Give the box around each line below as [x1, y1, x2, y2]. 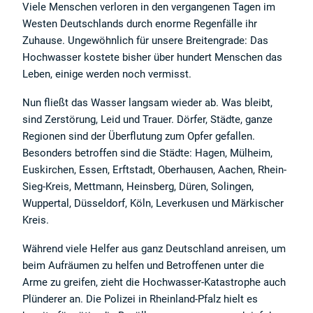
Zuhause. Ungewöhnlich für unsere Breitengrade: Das [22, 34, 269, 48]
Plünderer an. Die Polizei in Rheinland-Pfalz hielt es [22, 293, 259, 306]
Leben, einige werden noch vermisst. [22, 68, 192, 81]
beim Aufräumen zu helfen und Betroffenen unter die [22, 259, 265, 272]
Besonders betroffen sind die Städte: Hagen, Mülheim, [22, 147, 273, 160]
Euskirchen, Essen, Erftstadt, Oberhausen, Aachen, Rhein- [22, 163, 287, 177]
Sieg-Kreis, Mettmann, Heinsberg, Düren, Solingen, [22, 180, 254, 194]
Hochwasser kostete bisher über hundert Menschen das [22, 51, 283, 64]
